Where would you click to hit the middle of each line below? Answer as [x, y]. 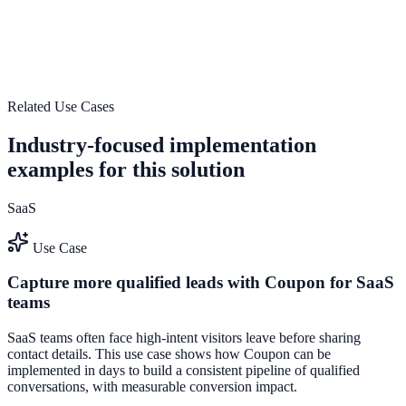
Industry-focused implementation [162, 145]
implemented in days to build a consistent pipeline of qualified [184, 370]
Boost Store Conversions [79, 97]
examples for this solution [126, 169]
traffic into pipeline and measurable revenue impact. [155, 54]
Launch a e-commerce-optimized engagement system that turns [187, 38]
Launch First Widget [236, 97]
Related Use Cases [61, 106]
